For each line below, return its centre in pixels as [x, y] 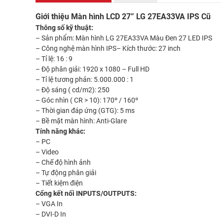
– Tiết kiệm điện [59, 183]
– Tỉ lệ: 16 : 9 [54, 59]
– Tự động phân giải [66, 173]
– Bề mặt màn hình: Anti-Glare [81, 121]
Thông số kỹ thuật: [64, 28]
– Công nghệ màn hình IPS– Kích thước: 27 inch [108, 49]
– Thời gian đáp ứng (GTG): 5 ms [85, 111]
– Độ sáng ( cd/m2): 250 [73, 90]
